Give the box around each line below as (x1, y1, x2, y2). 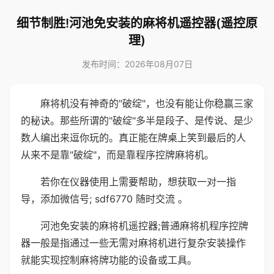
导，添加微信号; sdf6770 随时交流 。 (21, 193, 188, 205)
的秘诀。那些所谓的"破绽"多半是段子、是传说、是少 (21, 114, 253, 127)
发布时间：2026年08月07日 (81, 59, 193, 69)
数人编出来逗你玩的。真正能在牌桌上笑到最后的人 (21, 131, 246, 144)
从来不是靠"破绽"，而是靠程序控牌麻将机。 (21, 149, 214, 161)
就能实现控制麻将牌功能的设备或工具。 (21, 254, 197, 266)
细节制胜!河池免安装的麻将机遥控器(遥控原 (17, 16, 257, 31)
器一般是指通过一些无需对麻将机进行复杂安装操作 (21, 237, 246, 249)
